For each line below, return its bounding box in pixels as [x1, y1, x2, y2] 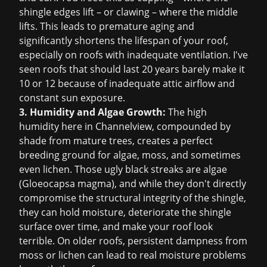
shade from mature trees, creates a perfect [19, 134, 213, 147]
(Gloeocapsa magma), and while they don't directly [19, 177, 246, 190]
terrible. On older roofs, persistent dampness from [19, 234, 247, 247]
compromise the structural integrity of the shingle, [19, 191, 246, 204]
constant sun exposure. [19, 91, 125, 104]
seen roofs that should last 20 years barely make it [19, 63, 245, 76]
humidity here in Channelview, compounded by [19, 120, 231, 133]
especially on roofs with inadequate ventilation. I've [19, 48, 248, 61]
